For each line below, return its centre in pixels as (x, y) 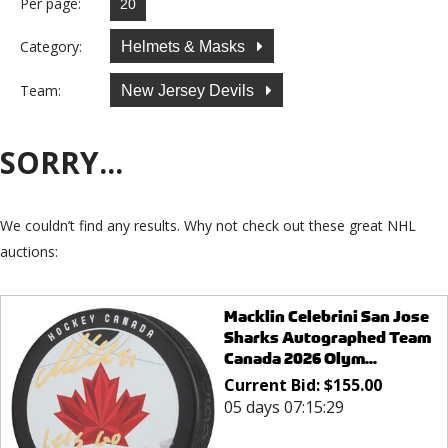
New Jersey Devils (189, 90)
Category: (51, 46)
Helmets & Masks (185, 46)
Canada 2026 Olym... (300, 359)
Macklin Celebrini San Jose (326, 317)
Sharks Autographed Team (327, 338)
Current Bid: (273, 385)
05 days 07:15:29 (283, 407)
